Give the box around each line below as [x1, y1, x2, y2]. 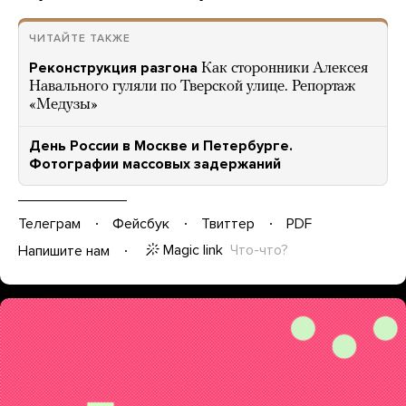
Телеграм [18, 214, 81, 233]
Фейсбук [112, 214, 169, 233]
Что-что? [230, 241, 288, 259]
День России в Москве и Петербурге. [29, 137, 293, 155]
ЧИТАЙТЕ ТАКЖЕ [29, 32, 130, 44]
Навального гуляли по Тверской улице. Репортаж [29, 79, 355, 94]
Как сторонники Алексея [201, 61, 368, 76]
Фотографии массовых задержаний [29, 155, 281, 173]
